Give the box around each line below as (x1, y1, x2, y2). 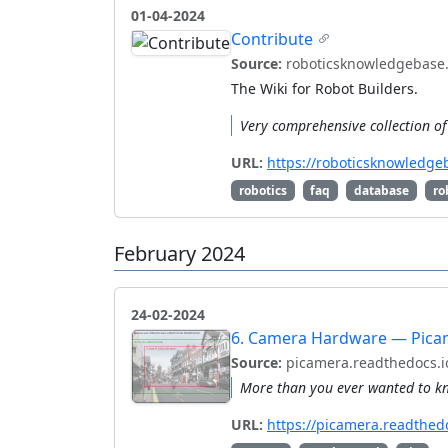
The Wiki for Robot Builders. (231, 78, 418, 98)
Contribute (231, 27, 313, 50)
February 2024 (114, 239, 245, 267)
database (353, 181, 409, 199)
